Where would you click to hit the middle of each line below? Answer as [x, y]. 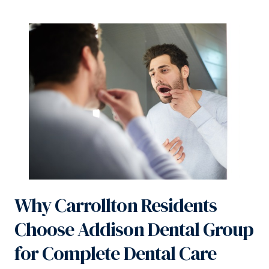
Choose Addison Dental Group [134, 230]
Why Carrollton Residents [116, 206]
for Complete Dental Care [115, 254]
